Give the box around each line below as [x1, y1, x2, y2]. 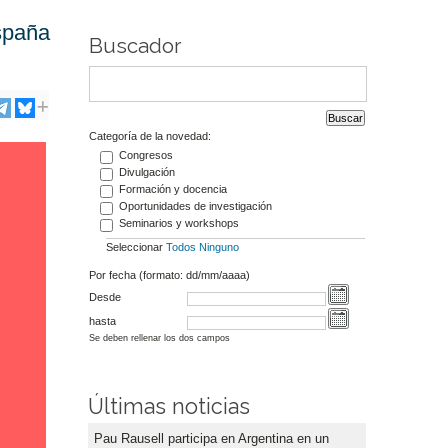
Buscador [88, 34, 181, 59]
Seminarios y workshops [118, 217, 239, 230]
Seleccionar [105, 240, 166, 253]
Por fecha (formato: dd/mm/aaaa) [88, 269, 250, 282]
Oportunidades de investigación [118, 200, 272, 213]
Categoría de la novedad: [88, 129, 211, 142]
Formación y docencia [118, 183, 227, 196]
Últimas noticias [88, 393, 250, 419]
